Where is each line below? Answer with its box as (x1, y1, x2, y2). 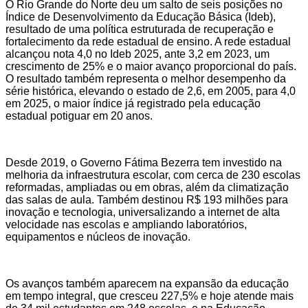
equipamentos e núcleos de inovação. (5, 231, 190, 243)
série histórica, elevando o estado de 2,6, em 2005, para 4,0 (5, 85, 296, 98)
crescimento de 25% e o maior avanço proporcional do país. (5, 60, 296, 73)
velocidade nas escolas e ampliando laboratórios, (5, 219, 247, 231)
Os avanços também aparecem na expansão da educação (5, 278, 289, 290)
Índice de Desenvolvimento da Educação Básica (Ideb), (5, 11, 276, 23)
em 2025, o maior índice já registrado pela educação (5, 98, 261, 110)
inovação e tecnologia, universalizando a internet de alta (5, 206, 280, 219)
